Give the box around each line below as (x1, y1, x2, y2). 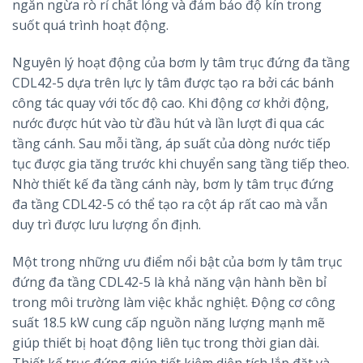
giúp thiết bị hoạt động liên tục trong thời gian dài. (12, 333, 319, 352)
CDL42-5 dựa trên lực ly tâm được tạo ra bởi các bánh (12, 73, 334, 92)
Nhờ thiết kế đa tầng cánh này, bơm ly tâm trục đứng (12, 174, 334, 193)
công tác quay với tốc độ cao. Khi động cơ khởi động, (12, 93, 329, 112)
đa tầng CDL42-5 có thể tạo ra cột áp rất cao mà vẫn (12, 194, 327, 213)
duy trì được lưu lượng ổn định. (12, 215, 201, 233)
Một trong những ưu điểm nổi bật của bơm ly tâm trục (12, 252, 342, 271)
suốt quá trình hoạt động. (12, 16, 169, 35)
